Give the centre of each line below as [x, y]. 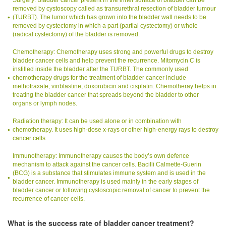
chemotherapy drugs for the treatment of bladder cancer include [99, 78]
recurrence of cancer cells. [49, 199]
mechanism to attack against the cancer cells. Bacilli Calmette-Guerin [107, 165]
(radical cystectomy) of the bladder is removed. [76, 35]
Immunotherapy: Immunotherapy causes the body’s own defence [101, 156]
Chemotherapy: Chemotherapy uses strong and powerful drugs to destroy [113, 52]
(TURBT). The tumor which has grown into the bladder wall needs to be [109, 17]
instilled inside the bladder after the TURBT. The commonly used [100, 69]
